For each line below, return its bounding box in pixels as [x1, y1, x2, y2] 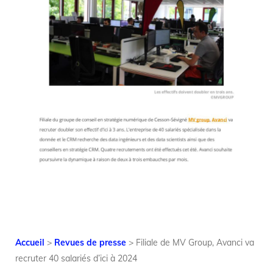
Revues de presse [54, 236, 126, 248]
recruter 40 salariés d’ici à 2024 [15, 252, 137, 264]
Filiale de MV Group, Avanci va [136, 236, 254, 248]
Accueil [15, 236, 44, 248]
